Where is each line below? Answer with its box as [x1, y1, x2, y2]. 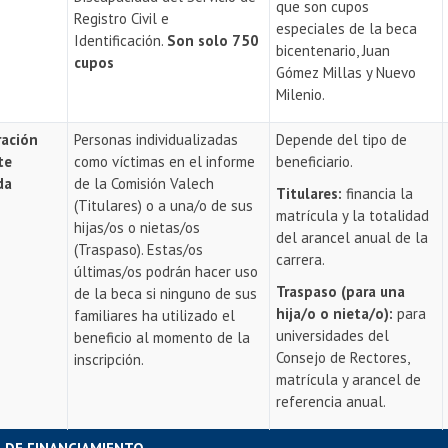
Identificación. [74, 31, 168, 50]
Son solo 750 [167, 31, 260, 50]
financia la [346, 184, 414, 203]
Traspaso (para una [276, 282, 406, 301]
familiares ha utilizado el [74, 306, 236, 325]
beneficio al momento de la [74, 328, 251, 347]
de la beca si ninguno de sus [74, 284, 258, 303]
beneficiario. [276, 152, 354, 171]
